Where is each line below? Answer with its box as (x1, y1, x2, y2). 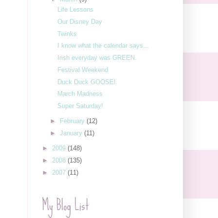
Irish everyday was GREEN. (57, 54, 137, 62)
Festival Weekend (57, 66, 109, 73)
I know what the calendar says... (57, 42, 149, 50)
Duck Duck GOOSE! (57, 78, 116, 86)
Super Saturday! (57, 102, 104, 110)
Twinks (57, 30, 77, 37)
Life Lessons (57, 6, 94, 14)
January (59, 129, 84, 137)
